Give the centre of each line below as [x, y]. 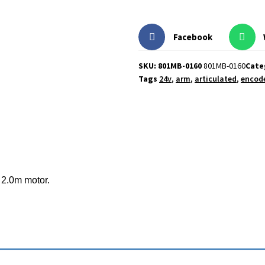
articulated [216, 79]
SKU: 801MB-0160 [171, 66]
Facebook [193, 37]
